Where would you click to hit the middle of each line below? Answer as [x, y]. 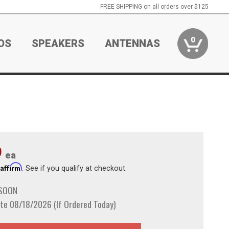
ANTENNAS [133, 43]
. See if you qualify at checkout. [74, 168]
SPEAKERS [58, 43]
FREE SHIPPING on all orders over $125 [154, 7]
